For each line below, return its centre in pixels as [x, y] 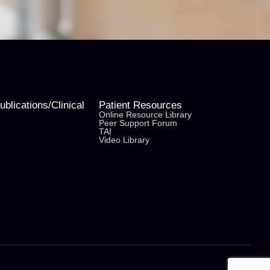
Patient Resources [140, 105]
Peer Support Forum [138, 123]
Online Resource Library [145, 115]
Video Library [124, 140]
